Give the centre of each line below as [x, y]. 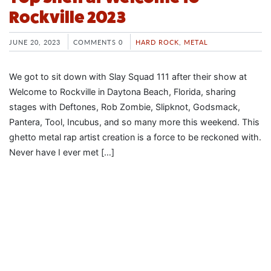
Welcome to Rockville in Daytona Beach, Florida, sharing [122, 91]
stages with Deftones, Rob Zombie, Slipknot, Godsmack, [125, 106]
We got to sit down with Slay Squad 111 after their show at [128, 76]
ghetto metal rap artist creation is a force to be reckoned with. [135, 137]
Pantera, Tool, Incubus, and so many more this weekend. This [134, 122]
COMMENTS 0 [98, 41]
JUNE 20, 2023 [35, 41]
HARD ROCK [157, 41]
